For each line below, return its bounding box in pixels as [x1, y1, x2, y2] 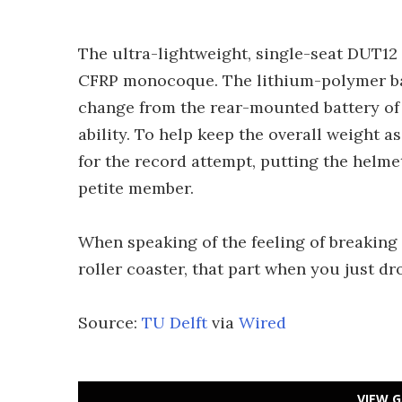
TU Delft [142, 312, 207, 333]
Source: [78, 312, 142, 333]
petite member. [78, 178, 194, 198]
